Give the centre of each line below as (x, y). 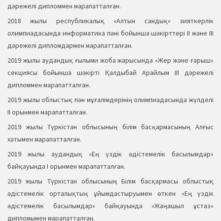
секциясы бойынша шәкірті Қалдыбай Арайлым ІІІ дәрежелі (110, 73)
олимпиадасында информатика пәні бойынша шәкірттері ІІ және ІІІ (110, 33)
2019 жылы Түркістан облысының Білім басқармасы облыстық (110, 181)
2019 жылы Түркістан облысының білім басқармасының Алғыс (110, 127)
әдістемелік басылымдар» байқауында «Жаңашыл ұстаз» (110, 206)
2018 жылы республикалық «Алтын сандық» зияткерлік (110, 21)
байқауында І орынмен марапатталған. (66, 166)
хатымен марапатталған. (44, 139)
